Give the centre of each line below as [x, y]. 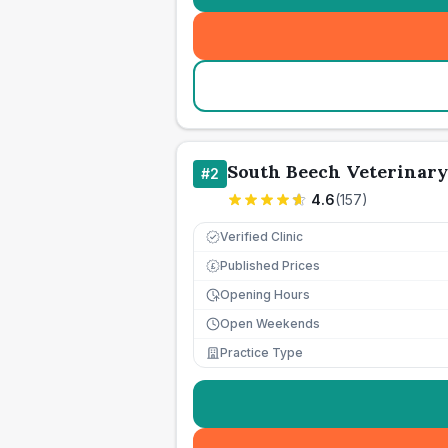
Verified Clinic [261, 236]
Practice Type [261, 352]
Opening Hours [265, 294]
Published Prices [270, 265]
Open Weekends [270, 323]
